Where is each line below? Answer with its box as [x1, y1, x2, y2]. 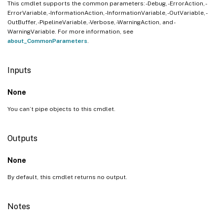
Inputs [7, 65, 31, 75]
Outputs [7, 133, 37, 143]
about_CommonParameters [7, 37, 87, 44]
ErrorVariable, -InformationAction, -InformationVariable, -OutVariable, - [7, 9, 208, 16]
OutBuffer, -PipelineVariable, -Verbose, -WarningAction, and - [7, 18, 176, 26]
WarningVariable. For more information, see [7, 28, 133, 35]
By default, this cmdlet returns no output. [7, 173, 127, 181]
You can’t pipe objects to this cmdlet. [7, 105, 115, 112]
